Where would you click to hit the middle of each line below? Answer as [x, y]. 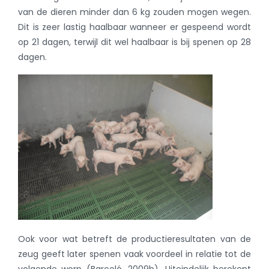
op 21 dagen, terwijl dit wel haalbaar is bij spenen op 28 [134, 42]
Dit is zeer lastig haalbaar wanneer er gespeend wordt [134, 27]
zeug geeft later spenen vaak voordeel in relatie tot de [134, 254]
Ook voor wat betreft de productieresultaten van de [134, 239]
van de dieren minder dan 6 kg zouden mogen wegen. [134, 12]
